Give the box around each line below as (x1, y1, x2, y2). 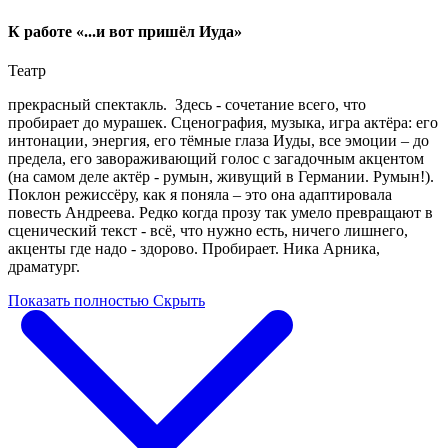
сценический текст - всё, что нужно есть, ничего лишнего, (8, 221, 408, 239)
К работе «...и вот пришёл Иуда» (8, 22, 242, 40)
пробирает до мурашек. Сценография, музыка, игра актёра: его (8, 113, 438, 131)
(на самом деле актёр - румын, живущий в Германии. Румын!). (8, 167, 434, 185)
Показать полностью (8, 291, 149, 309)
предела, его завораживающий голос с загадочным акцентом (8, 149, 424, 167)
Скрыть (153, 291, 205, 309)
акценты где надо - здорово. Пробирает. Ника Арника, (8, 239, 380, 257)
